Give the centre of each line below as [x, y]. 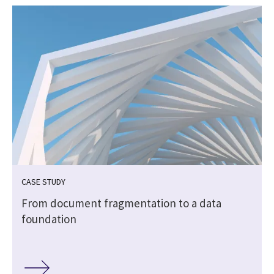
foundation [49, 219]
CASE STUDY [43, 181]
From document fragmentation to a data [121, 203]
